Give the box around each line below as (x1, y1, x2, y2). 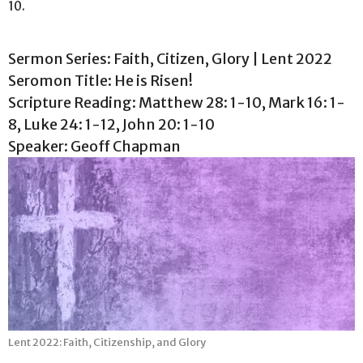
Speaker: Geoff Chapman (8, 136, 181, 156)
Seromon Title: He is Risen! (8, 70, 193, 90)
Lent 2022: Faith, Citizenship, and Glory (8, 335, 206, 349)
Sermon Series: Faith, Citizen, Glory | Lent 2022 (8, 49, 332, 68)
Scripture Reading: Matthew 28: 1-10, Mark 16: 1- (8, 92, 345, 112)
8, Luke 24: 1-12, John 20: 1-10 (8, 114, 215, 134)
